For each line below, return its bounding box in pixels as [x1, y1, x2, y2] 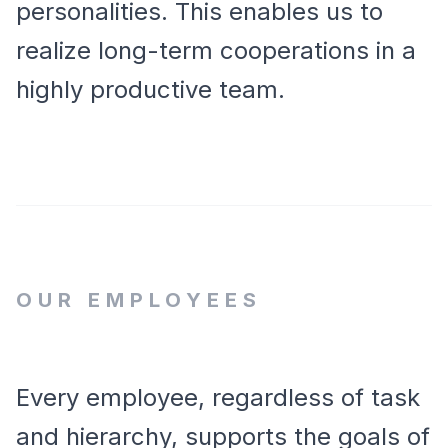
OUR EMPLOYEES [16, 288, 262, 312]
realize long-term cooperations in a [16, 36, 416, 65]
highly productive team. [16, 75, 285, 104]
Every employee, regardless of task [16, 383, 420, 412]
